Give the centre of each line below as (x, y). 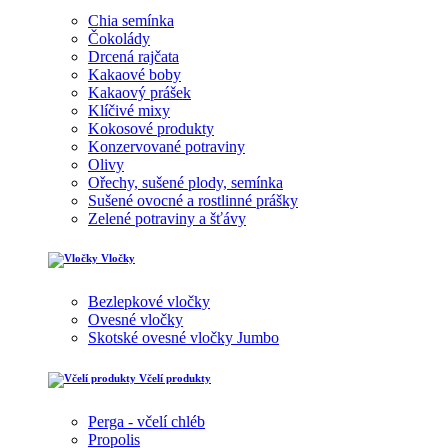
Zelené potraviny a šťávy (167, 218)
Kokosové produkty (151, 128)
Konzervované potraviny (166, 146)
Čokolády (119, 38)
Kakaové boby (134, 74)
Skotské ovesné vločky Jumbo (183, 338)
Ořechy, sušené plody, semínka (185, 182)
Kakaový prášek (139, 92)
